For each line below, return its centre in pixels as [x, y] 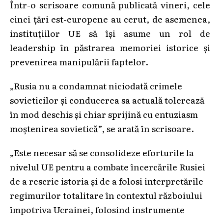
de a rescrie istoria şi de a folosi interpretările [107, 180]
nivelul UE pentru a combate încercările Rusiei [108, 166]
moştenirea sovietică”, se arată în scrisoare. [102, 128]
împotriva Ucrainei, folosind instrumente [97, 209]
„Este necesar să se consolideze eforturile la [102, 152]
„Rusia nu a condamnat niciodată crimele [96, 85]
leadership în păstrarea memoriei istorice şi [110, 47]
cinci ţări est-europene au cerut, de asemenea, [110, 18]
